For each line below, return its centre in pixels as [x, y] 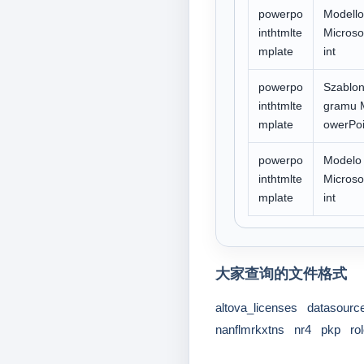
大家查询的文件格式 [281, 274]
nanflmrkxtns [249, 329]
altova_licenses [256, 308]
